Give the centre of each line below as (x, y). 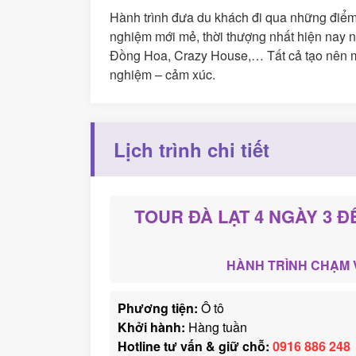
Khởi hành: (151, 327)
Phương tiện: (158, 308)
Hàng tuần (216, 327)
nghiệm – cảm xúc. (163, 74)
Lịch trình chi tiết (192, 149)
